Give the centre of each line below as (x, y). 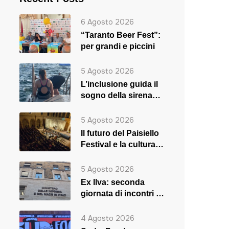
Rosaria (96, 106)
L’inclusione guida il (119, 84)
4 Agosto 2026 (107, 218)
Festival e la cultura (118, 144)
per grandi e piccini (118, 46)
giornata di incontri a (120, 193)
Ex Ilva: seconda (112, 182)
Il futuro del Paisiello (120, 133)
